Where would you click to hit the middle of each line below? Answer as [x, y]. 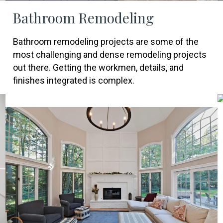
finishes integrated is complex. [73, 80]
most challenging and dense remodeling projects [110, 54]
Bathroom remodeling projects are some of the [106, 41]
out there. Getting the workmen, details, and [98, 67]
